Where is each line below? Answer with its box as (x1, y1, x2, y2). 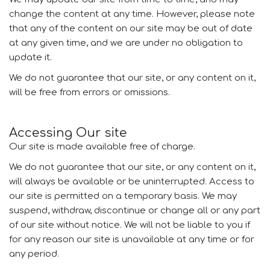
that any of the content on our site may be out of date (9, 24, 253, 34)
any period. (9, 249, 59, 259)
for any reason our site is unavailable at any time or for (9, 234, 254, 245)
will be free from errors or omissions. (9, 87, 170, 98)
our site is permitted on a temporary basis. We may (9, 191, 237, 201)
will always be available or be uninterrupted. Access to (9, 177, 254, 187)
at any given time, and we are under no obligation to (9, 38, 243, 48)
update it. (9, 52, 52, 63)
